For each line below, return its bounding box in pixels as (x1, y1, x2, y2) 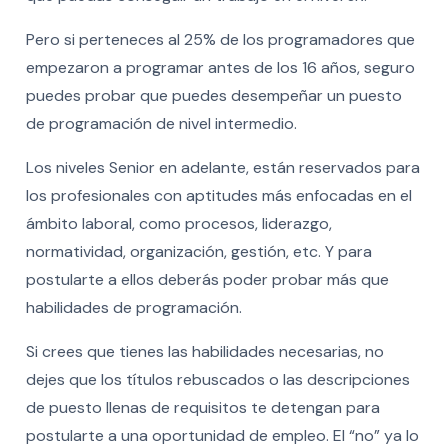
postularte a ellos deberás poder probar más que (25, 269, 389, 291)
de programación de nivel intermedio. (25, 113, 297, 135)
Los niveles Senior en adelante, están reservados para (25, 157, 420, 179)
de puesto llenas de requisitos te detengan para (25, 397, 380, 419)
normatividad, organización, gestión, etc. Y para (25, 241, 372, 263)
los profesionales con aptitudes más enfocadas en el (25, 185, 412, 207)
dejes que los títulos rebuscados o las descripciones (25, 369, 410, 391)
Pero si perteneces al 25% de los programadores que (25, 29, 415, 51)
